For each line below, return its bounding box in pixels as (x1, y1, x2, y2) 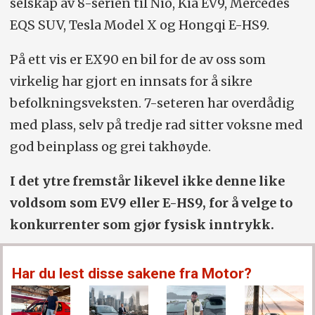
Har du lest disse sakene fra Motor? (12, 264, 252, 283)
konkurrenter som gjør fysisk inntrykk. (9, 216, 274, 233)
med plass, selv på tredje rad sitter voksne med (9, 116, 303, 133)
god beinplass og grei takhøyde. (9, 138, 211, 155)
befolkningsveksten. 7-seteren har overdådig (9, 94, 295, 111)
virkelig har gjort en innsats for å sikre (9, 72, 252, 89)
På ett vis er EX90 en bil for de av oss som (9, 51, 266, 67)
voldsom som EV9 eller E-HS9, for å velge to (9, 194, 292, 211)
